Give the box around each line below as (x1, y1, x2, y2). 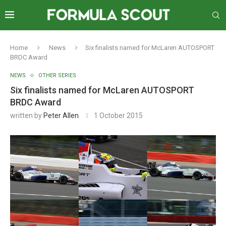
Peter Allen (43, 111, 79, 120)
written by (10, 111, 43, 120)
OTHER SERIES (38, 72, 76, 79)
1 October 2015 (94, 111, 143, 120)
